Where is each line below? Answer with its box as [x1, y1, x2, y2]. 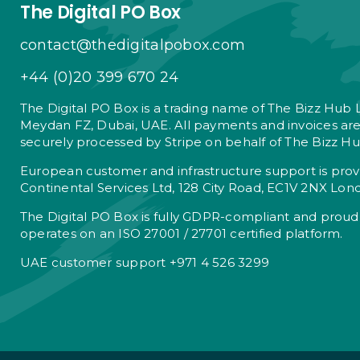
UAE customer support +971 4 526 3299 [19, 254, 270, 270]
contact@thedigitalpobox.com [19, 35, 246, 54]
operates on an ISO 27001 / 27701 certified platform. [19, 225, 343, 241]
